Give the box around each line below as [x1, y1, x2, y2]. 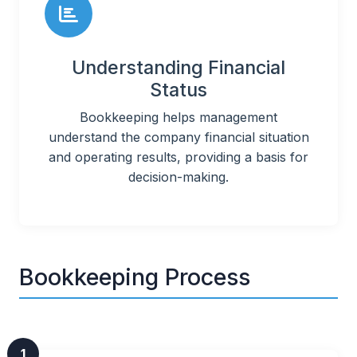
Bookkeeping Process [19, 263, 250, 292]
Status [150, 78, 207, 102]
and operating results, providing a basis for [49, 149, 308, 166]
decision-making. [128, 169, 229, 186]
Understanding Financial [72, 56, 285, 80]
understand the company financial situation [48, 129, 309, 146]
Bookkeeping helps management [80, 109, 277, 126]
